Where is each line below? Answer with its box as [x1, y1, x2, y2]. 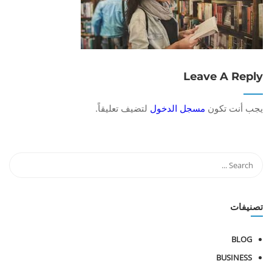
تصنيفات [230, 201, 263, 212]
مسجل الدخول [150, 102, 205, 114]
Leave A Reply [183, 70, 263, 83]
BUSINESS [216, 252, 252, 263]
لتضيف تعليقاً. [95, 102, 150, 114]
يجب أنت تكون [205, 102, 263, 114]
